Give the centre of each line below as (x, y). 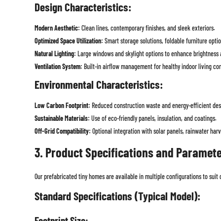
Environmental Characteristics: (98, 85)
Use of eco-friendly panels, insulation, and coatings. (153, 118)
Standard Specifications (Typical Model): (117, 196)
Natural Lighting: (55, 54)
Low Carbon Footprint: (62, 106)
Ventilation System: (58, 67)
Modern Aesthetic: (57, 28)
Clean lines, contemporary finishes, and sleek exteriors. (147, 28)
